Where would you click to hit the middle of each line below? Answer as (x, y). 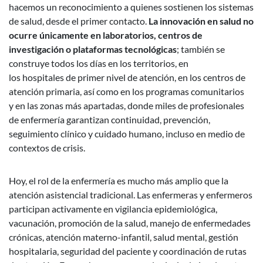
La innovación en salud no (201, 21)
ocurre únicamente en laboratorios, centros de (106, 35)
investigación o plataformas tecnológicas (93, 49)
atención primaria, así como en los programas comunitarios (127, 91)
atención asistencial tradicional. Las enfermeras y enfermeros (131, 194)
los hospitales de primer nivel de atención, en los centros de (127, 77)
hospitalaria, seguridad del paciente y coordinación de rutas (128, 251)
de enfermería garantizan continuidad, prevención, (109, 119)
